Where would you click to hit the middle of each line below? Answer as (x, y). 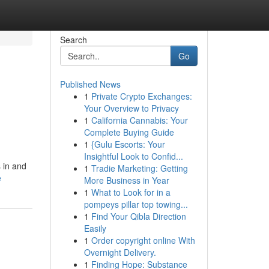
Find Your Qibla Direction (138, 216)
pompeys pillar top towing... (136, 204)
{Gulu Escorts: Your (128, 144)
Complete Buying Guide (129, 132)
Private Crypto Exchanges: (141, 96)
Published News (90, 84)
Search (73, 40)
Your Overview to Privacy (131, 108)
